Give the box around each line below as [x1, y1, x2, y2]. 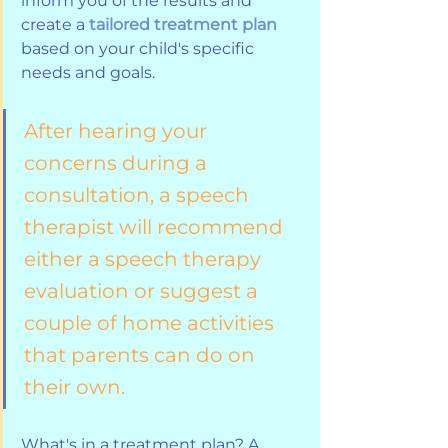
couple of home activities [24, 310, 279, 335]
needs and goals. [21, 62, 159, 82]
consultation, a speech [24, 182, 254, 207]
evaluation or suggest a [24, 278, 263, 303]
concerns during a [24, 150, 212, 175]
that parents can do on [24, 342, 260, 367]
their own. [24, 374, 130, 399]
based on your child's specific [21, 38, 258, 58]
